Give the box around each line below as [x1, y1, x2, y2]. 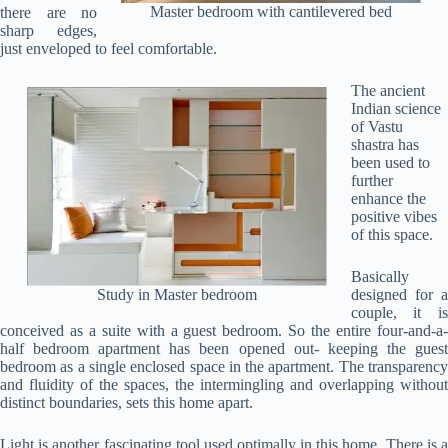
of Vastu [350, 117, 403, 135]
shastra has [350, 135, 419, 153]
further [350, 171, 393, 189]
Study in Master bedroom [96, 285, 257, 303]
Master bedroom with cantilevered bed [150, 3, 393, 21]
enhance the [350, 189, 426, 207]
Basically [350, 267, 409, 285]
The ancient [350, 81, 425, 99]
